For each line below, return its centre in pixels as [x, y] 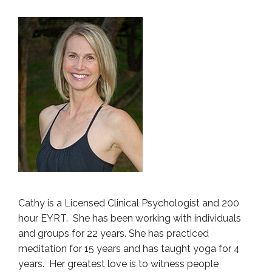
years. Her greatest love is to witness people [118, 264]
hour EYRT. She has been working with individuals [130, 219]
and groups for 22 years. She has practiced [114, 234]
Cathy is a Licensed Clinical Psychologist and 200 [129, 203]
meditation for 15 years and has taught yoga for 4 [129, 249]
